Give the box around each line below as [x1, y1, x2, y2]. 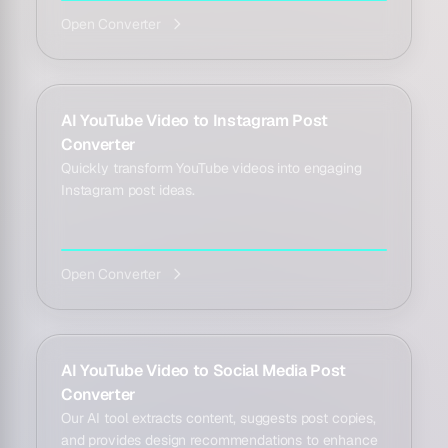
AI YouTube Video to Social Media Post [61, 360, 347, 381]
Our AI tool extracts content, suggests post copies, [61, 409, 376, 427]
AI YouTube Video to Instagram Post [61, 110, 329, 131]
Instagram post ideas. [61, 181, 196, 199]
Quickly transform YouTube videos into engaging [61, 159, 362, 177]
